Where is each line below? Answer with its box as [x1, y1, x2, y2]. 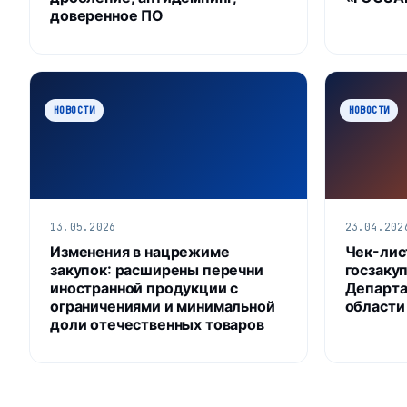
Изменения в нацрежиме [50, 242, 230, 261]
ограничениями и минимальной [50, 296, 275, 315]
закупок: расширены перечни [50, 260, 263, 279]
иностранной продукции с [50, 278, 239, 297]
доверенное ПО [50, 5, 164, 25]
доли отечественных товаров [50, 314, 264, 333]
